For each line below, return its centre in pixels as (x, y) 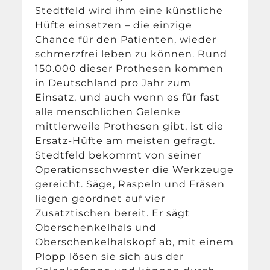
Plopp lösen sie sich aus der (110, 257)
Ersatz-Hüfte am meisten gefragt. (125, 141)
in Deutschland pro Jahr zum (113, 83)
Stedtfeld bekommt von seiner (118, 155)
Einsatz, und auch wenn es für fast (128, 98)
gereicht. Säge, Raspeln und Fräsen (130, 184)
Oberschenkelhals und (96, 228)
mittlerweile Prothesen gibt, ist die (130, 127)
